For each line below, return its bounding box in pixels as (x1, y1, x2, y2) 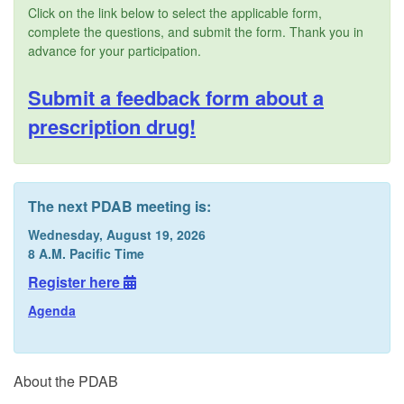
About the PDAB (14, 370, 118, 391)
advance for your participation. (28, 41, 201, 60)
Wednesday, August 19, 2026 (28, 225, 206, 243)
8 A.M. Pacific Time (28, 243, 144, 262)
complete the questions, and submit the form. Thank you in (28, 22, 363, 41)
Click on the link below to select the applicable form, (28, 3, 322, 22)
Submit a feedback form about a (28, 82, 324, 112)
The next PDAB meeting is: (28, 195, 211, 216)
